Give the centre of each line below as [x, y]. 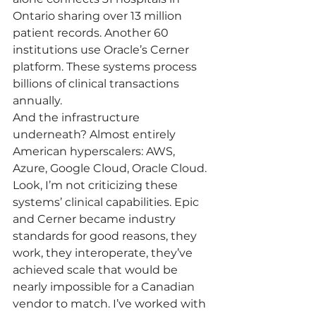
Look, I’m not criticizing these [97, 185]
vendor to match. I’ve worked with [111, 304]
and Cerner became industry [96, 219]
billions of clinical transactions [97, 84]
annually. [37, 101]
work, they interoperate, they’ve [104, 253]
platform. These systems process [106, 67]
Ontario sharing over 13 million [99, 16]
